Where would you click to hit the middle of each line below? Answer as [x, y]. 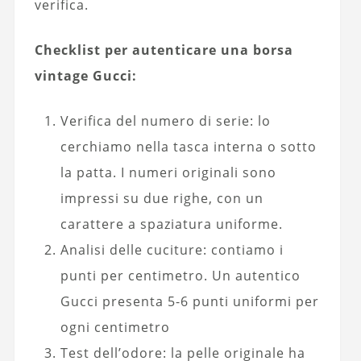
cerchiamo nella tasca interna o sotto [188, 147]
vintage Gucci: [85, 76]
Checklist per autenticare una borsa [164, 50]
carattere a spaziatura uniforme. [171, 224]
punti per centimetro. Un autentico [180, 276]
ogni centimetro [115, 328]
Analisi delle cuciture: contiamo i [172, 250]
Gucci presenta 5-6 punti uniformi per [189, 302]
